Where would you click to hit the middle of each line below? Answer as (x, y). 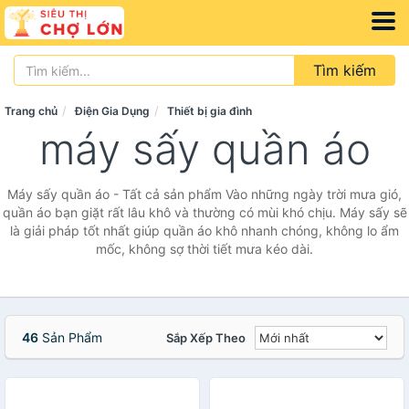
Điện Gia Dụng (112, 111)
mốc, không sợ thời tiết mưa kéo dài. (204, 249)
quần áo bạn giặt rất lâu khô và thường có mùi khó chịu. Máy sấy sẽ (204, 212)
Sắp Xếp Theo (206, 338)
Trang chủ (31, 111)
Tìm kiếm (345, 70)
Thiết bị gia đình (210, 111)
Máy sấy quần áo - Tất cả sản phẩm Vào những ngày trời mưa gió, (204, 194)
